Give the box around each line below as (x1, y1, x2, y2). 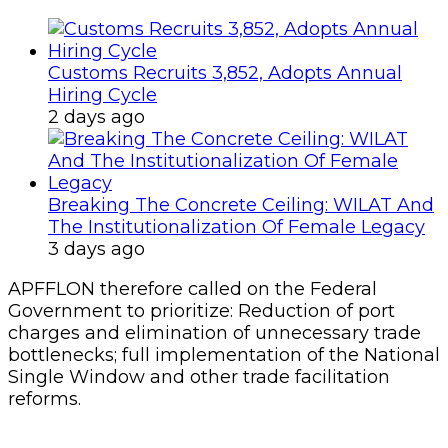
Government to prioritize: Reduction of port (8, 299, 395, 322)
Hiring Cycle (48, 83, 157, 106)
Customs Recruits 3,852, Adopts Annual (48, 61, 402, 84)
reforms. (8, 387, 81, 410)
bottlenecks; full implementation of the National (8, 343, 440, 366)
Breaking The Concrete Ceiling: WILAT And (48, 193, 434, 216)
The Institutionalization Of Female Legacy (48, 215, 425, 238)
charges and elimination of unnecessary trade (8, 321, 421, 344)
